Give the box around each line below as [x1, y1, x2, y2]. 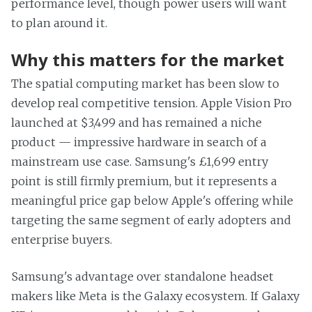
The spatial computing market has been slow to [11, 77, 280, 91]
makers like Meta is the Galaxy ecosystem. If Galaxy [11, 289, 300, 304]
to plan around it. [11, 16, 107, 31]
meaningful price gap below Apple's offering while [11, 194, 293, 208]
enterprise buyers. [11, 233, 112, 247]
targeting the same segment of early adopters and [11, 213, 291, 228]
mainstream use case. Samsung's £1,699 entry [11, 155, 269, 169]
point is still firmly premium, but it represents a [11, 174, 277, 189]
